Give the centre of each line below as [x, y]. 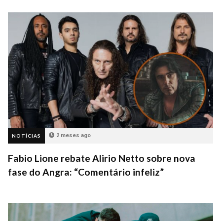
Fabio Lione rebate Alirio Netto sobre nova [102, 158]
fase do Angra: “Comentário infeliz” [86, 172]
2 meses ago [74, 136]
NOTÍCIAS [26, 136]
